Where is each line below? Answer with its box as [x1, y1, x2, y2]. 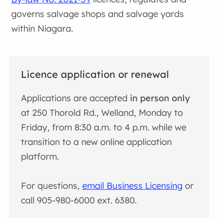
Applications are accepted [21, 92, 130, 104]
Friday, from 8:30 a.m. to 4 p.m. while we [21, 121, 187, 133]
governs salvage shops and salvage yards [11, 8, 184, 19]
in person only [130, 92, 190, 104]
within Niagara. [11, 22, 73, 34]
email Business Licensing [82, 180, 183, 191]
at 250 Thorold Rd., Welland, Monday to [21, 107, 183, 118]
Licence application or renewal [21, 68, 169, 81]
